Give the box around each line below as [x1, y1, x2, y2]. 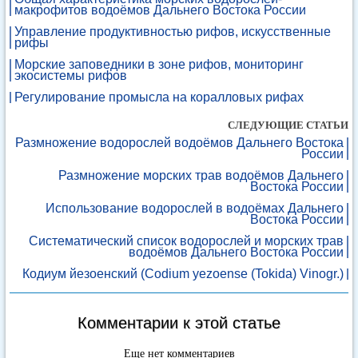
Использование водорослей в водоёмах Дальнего [46, 201, 344, 215]
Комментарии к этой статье [78, 314, 280, 332]
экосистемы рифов [14, 69, 127, 82]
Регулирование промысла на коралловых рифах [14, 90, 304, 104]
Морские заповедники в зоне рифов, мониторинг [14, 58, 304, 71]
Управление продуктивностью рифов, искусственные [14, 25, 331, 38]
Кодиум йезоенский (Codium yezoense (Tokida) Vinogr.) [22, 267, 344, 280]
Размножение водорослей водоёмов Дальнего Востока [15, 136, 344, 149]
